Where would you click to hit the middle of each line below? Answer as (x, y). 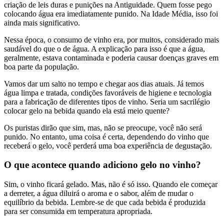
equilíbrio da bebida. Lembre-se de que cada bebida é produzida (105, 202)
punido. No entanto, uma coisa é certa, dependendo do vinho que (106, 136)
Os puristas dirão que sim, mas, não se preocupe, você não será (103, 127)
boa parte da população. (42, 66)
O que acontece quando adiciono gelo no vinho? (102, 165)
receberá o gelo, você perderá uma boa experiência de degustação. (109, 145)
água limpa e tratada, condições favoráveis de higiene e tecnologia (108, 92)
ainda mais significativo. (42, 22)
